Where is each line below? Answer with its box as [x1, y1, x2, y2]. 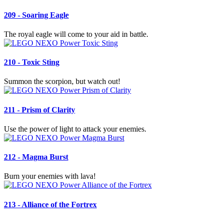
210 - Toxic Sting [4, 58, 59, 67]
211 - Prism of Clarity [4, 105, 75, 114]
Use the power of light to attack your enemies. [4, 124, 146, 133]
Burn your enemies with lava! [4, 172, 96, 181]
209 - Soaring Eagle [4, 10, 69, 19]
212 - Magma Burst [4, 153, 68, 162]
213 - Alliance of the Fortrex [4, 200, 97, 209]
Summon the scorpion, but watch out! [4, 77, 120, 86]
